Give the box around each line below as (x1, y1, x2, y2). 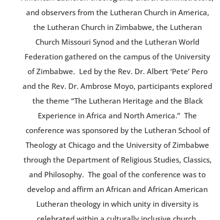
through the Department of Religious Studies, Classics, (23, 154, 212, 165)
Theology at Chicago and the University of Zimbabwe (26, 139, 209, 150)
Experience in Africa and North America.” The (38, 110, 197, 120)
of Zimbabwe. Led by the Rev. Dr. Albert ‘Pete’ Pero (27, 66, 208, 76)
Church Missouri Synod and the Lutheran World (35, 36, 199, 47)
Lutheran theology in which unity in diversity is (36, 198, 198, 209)
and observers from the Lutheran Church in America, (26, 7, 209, 17)
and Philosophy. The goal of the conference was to (29, 169, 206, 179)
